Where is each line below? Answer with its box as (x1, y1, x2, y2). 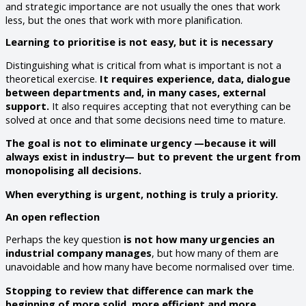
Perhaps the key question (5, 232, 124, 247)
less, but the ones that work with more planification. (5, 12, 242, 27)
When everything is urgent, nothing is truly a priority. (5, 187, 278, 201)
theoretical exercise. (5, 71, 100, 85)
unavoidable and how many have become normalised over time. (5, 260, 294, 274)
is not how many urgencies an (124, 232, 275, 247)
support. (5, 98, 49, 113)
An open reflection (5, 209, 100, 223)
